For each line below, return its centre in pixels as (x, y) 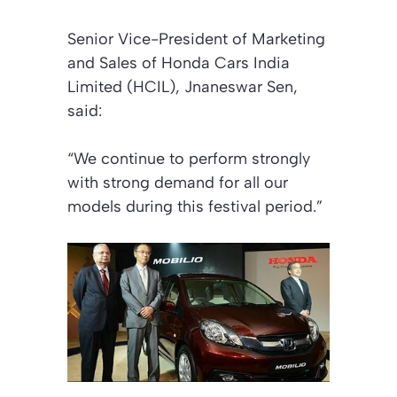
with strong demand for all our (178, 183)
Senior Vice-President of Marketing (196, 39)
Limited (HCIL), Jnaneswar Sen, (183, 87)
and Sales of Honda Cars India (179, 63)
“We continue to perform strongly (189, 159)
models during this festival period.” (195, 207)
